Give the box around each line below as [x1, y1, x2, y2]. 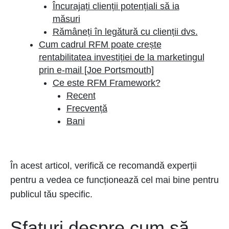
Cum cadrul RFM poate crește [38, 39, 162, 50]
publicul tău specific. [10, 189, 93, 199]
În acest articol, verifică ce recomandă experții [10, 161, 197, 171]
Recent [66, 90, 96, 101]
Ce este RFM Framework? [52, 78, 161, 88]
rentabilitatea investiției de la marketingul [38, 52, 204, 62]
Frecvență [66, 103, 107, 113]
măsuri [52, 14, 80, 24]
